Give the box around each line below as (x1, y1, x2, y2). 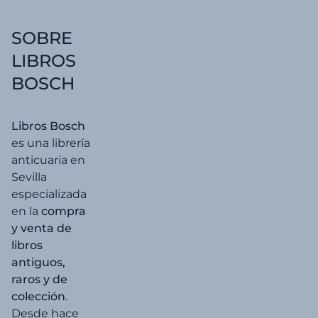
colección (11, 290, 65, 303)
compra (41, 204, 86, 218)
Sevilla (11, 170, 47, 184)
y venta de (11, 221, 72, 235)
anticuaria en (11, 153, 85, 167)
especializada (11, 187, 87, 201)
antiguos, (11, 256, 65, 269)
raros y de (11, 273, 67, 286)
